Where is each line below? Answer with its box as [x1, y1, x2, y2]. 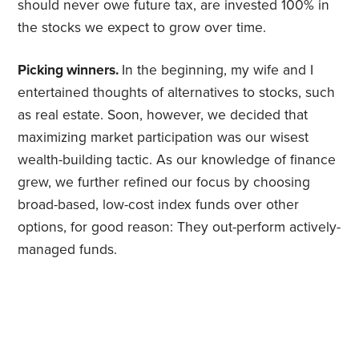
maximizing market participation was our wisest [18, 129, 309, 147]
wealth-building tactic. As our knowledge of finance [18, 151, 337, 169]
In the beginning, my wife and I [122, 62, 314, 79]
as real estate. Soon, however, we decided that [18, 107, 309, 124]
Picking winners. [18, 62, 123, 79]
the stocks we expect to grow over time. [18, 19, 267, 37]
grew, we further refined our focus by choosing [18, 174, 311, 192]
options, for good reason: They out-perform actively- [18, 219, 341, 236]
